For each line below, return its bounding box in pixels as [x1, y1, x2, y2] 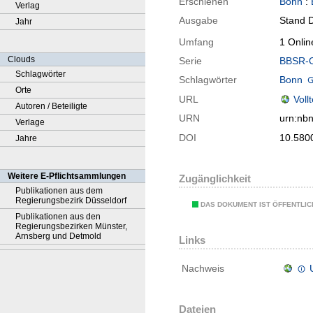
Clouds [8, 54, 35, 64]
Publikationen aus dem [15, 186, 103, 196]
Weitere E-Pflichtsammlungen [8, 171, 126, 181]
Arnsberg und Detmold [15, 231, 101, 241]
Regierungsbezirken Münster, [15, 221, 127, 231]
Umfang [179, 36, 214, 48]
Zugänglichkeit [179, 173, 251, 185]
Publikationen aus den [15, 212, 101, 221]
